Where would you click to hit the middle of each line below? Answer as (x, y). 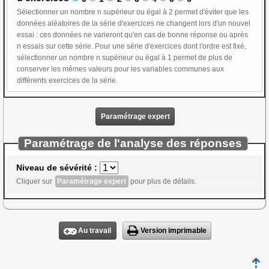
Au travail (95, 230)
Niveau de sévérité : (57, 168)
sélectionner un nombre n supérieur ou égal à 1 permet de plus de (95, 57)
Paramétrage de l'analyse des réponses (133, 144)
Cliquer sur (35, 182)
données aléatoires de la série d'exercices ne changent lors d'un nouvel (134, 23)
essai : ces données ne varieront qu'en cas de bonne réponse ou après (28, 35)
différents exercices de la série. (100, 80)
